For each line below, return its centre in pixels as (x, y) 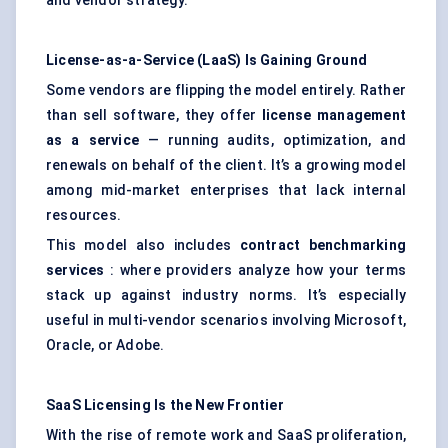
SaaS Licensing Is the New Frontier (165, 405)
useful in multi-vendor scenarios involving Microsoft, (226, 320)
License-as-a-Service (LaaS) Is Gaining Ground (206, 60)
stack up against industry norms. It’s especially (226, 295)
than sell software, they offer (154, 115)
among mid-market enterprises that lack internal (226, 190)
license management (333, 115)
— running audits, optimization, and (272, 140)
